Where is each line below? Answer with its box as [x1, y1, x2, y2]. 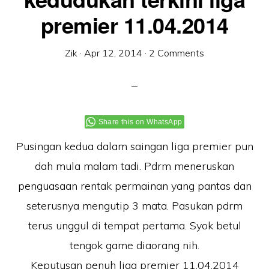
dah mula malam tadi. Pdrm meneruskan [35, 159, 234, 173]
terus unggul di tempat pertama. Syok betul [28, 219, 241, 232]
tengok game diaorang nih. [70, 238, 199, 252]
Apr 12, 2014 [84, 47, 142, 59]
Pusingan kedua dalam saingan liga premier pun [16, 139, 253, 153]
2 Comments [149, 47, 204, 59]
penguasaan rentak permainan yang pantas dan [17, 179, 252, 193]
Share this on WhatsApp [98, 118, 183, 126]
